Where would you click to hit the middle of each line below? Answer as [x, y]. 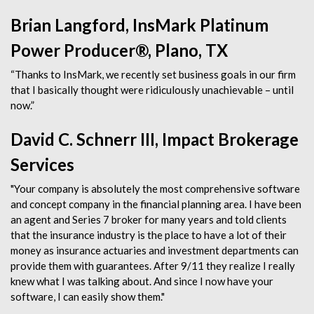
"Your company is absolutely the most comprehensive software [155, 189]
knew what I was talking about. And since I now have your [142, 281]
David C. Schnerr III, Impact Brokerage [155, 139]
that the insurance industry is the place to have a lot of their [149, 235]
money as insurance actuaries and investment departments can [155, 250]
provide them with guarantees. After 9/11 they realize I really [153, 266]
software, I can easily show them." [88, 296]
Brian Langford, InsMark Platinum [139, 25]
